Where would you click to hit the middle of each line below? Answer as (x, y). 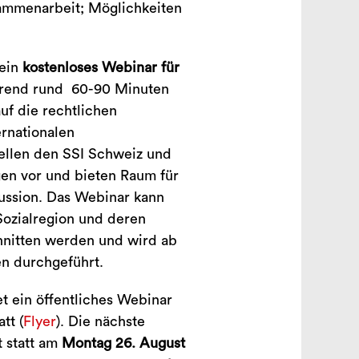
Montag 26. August (123, 343)
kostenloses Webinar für (101, 67)
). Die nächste (100, 321)
